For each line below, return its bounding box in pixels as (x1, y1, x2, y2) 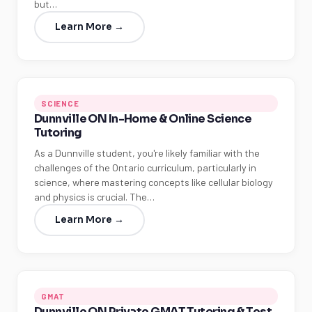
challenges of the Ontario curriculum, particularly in (34, 162, 256, 173)
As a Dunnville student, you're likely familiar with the (34, 147, 260, 159)
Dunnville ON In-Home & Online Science (34, 111, 252, 126)
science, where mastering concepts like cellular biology (34, 176, 273, 188)
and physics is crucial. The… (34, 191, 155, 203)
